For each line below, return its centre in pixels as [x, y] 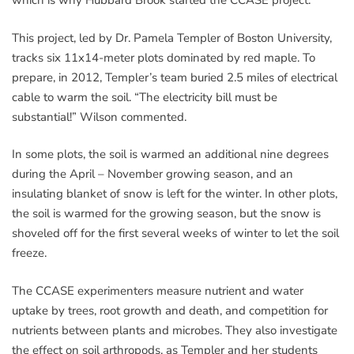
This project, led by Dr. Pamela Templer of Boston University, [172, 38]
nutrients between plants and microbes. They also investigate [175, 330]
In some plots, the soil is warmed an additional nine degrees [170, 154]
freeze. [29, 253]
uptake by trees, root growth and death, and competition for [170, 310]
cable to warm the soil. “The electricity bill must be [145, 97]
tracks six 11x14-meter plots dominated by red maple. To [164, 57]
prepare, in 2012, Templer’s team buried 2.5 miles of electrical [175, 77]
